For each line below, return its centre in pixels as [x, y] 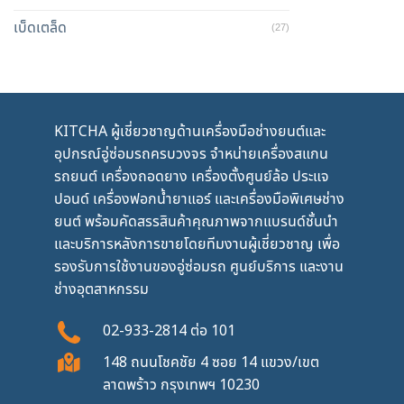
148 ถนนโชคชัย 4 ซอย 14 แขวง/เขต [211, 361]
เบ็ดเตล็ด [40, 28]
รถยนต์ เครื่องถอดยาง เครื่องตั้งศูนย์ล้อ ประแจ [192, 176]
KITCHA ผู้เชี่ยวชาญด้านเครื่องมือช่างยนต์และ [190, 131]
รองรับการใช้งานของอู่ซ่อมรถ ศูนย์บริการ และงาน [199, 266]
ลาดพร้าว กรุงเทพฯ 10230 [181, 384]
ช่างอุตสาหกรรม [101, 289]
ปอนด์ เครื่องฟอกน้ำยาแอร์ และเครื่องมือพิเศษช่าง [199, 199]
